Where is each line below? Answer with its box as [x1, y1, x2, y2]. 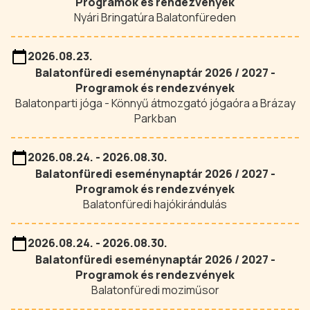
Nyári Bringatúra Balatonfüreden [74, 10, 236, 25]
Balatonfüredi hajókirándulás [83, 197, 227, 212]
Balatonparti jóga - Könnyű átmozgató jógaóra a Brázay [15, 95, 295, 111]
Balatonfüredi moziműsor [91, 282, 219, 298]
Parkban [134, 111, 176, 126]
